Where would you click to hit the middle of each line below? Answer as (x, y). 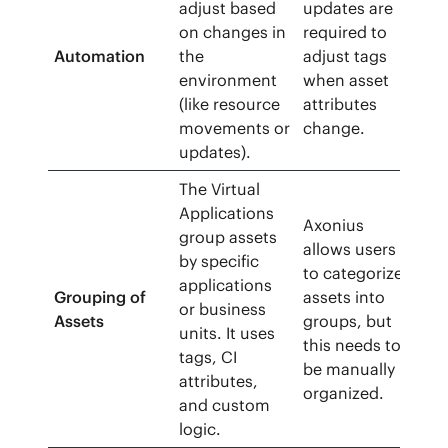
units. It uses (227, 333)
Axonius (334, 225)
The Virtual (220, 189)
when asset (346, 80)
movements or (235, 128)
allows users (350, 249)
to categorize (353, 273)
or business (223, 309)
